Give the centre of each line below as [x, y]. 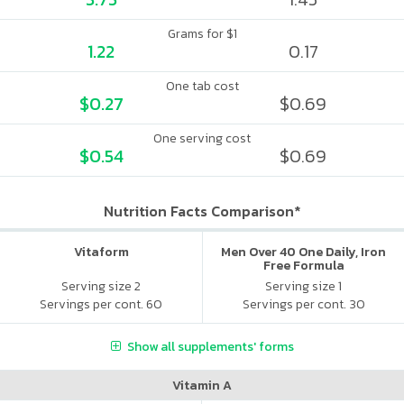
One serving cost [202, 138]
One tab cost [202, 86]
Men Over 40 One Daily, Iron [303, 252]
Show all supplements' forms [210, 346]
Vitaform [101, 252]
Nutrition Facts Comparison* [202, 211]
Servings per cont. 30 [303, 304]
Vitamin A [202, 385]
